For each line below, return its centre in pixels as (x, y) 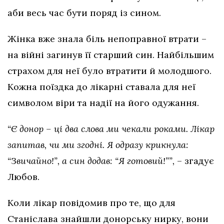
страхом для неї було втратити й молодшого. (109, 71)
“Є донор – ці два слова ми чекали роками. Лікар (111, 129)
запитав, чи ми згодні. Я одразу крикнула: (98, 145)
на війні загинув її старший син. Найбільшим (111, 55)
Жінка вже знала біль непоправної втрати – (107, 39)
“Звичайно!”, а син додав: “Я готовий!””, (91, 161)
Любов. (25, 177)
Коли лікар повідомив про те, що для (91, 203)
